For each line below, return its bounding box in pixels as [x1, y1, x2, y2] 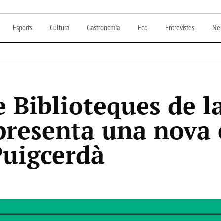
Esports [13, 22, 32, 32]
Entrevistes [165, 22, 194, 32]
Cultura [50, 22, 69, 32]
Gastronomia [87, 22, 120, 32]
